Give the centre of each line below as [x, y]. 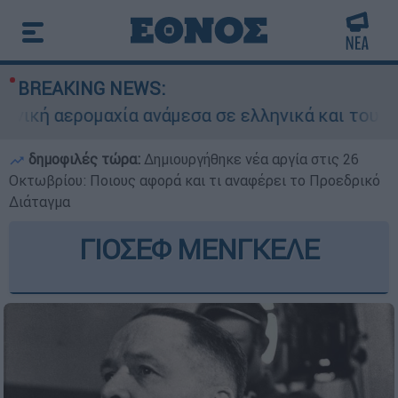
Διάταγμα [40, 202]
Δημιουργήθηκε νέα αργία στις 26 [251, 159]
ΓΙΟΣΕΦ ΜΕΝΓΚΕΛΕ [199, 249]
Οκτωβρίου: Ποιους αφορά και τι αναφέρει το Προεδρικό [195, 180]
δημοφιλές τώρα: [84, 159]
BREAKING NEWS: [92, 88]
